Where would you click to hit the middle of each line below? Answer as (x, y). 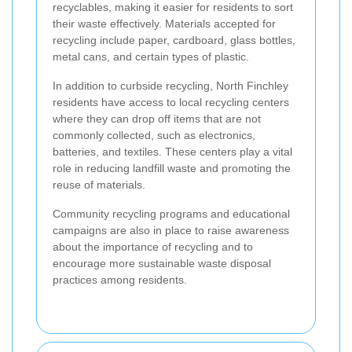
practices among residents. (120, 280)
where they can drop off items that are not (157, 119)
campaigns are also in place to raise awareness (171, 231)
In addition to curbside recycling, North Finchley (170, 86)
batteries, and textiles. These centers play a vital (172, 152)
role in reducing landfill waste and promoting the (172, 169)
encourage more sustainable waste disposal (162, 264)
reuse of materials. (99, 185)
